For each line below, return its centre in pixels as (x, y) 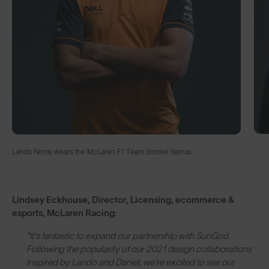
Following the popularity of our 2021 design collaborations (139, 249)
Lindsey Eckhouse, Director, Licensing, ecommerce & (123, 199)
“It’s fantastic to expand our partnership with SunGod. (128, 235)
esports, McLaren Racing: (65, 213)
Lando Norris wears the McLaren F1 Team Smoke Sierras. (102, 151)
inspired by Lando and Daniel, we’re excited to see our (131, 262)
